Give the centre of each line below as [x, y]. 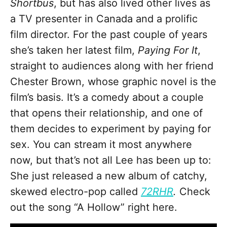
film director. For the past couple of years [109, 35]
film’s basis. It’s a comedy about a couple [107, 98]
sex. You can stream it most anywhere [101, 145]
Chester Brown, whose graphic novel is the [113, 82]
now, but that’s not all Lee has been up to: [111, 160]
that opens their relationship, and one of [106, 113]
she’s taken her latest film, [74, 50]
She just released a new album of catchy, [109, 176]
